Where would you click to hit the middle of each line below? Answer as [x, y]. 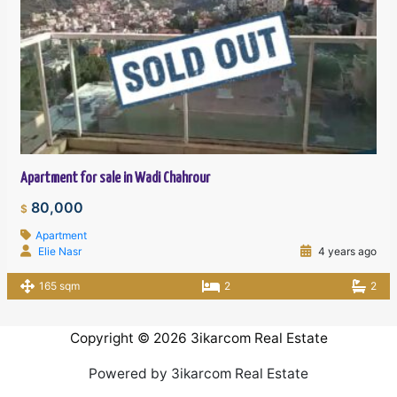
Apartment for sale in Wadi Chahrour [116, 179]
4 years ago [346, 251]
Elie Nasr [60, 251]
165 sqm [60, 286]
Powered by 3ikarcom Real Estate [198, 374]
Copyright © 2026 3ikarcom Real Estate [198, 338]
